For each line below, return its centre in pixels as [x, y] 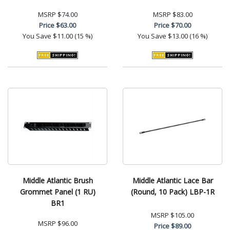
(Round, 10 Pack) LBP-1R [172, 191]
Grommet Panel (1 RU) [57, 191]
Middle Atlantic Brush [57, 180]
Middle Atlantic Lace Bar [172, 180]
